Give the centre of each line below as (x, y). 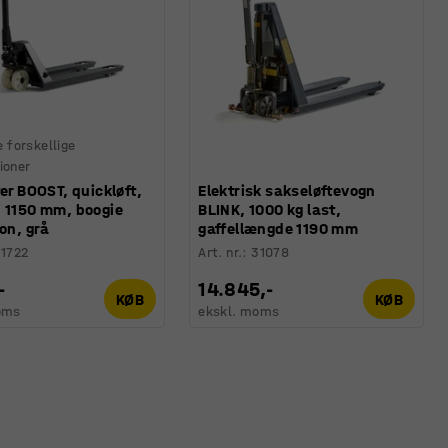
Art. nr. (220, 253)
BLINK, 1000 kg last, (270, 210)
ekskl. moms (239, 312)
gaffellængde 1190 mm (278, 229)
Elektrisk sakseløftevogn (287, 191)
